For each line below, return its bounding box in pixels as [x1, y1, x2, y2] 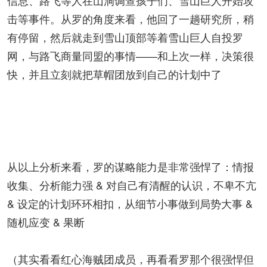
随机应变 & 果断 [7, 214, 85, 229]
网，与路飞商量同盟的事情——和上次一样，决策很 [7, 48, 254, 63]
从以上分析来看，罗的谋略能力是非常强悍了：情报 [7, 159, 254, 174]
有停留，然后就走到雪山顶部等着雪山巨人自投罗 [7, 29, 243, 45]
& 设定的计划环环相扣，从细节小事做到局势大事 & [7, 195, 253, 211]
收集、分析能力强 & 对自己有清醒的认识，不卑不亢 [7, 177, 256, 193]
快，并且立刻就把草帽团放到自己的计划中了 [7, 66, 222, 82]
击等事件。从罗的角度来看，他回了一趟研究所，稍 [7, 11, 254, 26]
